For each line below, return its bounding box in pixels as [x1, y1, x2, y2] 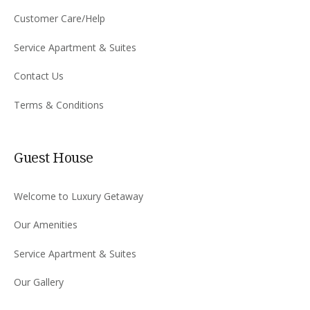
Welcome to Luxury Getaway [14, 189, 143, 203]
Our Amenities [14, 218, 77, 231]
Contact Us [14, 69, 64, 82]
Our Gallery [14, 275, 64, 289]
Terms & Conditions [14, 98, 104, 111]
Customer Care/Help [14, 12, 105, 25]
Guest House [14, 147, 93, 167]
